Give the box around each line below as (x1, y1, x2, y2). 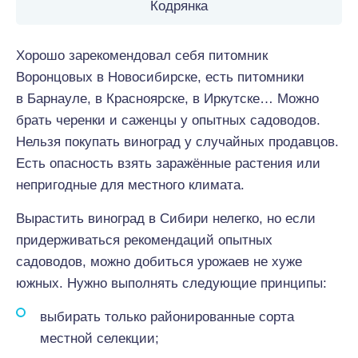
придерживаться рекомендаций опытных (16, 233, 272, 248)
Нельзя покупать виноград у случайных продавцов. (16, 134, 339, 149)
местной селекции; (40, 331, 159, 346)
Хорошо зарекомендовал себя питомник (16, 48, 268, 63)
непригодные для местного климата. (16, 177, 245, 193)
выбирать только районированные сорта (40, 309, 294, 324)
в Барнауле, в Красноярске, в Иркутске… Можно (16, 91, 319, 106)
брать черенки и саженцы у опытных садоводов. (16, 113, 320, 128)
